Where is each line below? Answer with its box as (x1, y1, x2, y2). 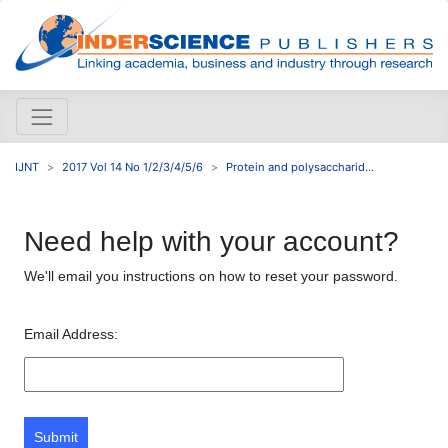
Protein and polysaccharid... (226, 159, 374, 174)
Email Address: (24, 325, 118, 342)
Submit (34, 428, 78, 445)
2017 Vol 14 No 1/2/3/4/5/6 (62, 159, 203, 174)
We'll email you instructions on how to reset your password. (24, 267, 398, 284)
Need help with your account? (24, 225, 399, 257)
